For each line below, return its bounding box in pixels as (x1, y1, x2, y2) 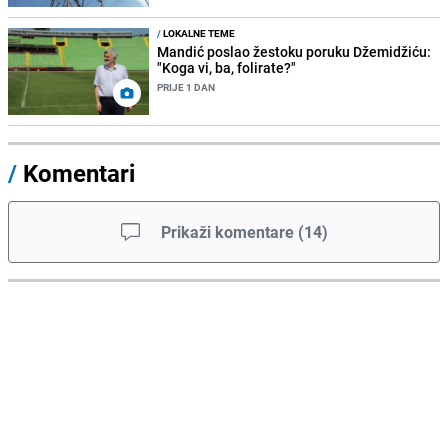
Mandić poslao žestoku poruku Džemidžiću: (157, 42, 432, 62)
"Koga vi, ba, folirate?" (157, 58, 297, 78)
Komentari (23, 157, 135, 190)
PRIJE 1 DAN (157, 80, 216, 95)
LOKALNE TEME (161, 26, 236, 41)
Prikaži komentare (160, 221, 294, 244)
